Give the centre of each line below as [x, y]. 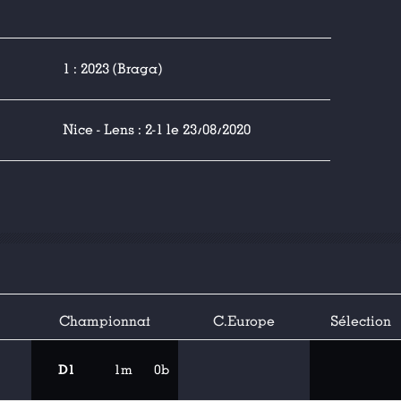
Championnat [105, 321]
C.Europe [244, 321]
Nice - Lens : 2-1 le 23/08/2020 [157, 130]
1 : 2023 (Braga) [112, 69]
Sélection [361, 321]
